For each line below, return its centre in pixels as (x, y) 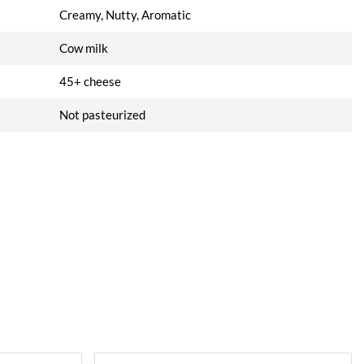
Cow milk (83, 48)
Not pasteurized (102, 115)
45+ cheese (90, 81)
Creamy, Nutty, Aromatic (125, 15)
